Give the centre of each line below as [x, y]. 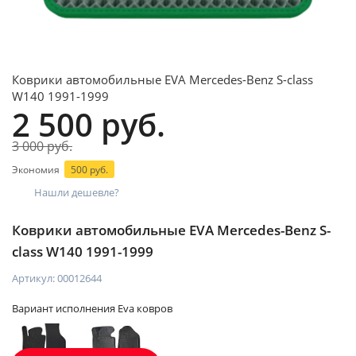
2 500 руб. [89, 124]
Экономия [37, 170]
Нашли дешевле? [77, 192]
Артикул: [35, 278]
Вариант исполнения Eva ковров [92, 308]
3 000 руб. [42, 146]
